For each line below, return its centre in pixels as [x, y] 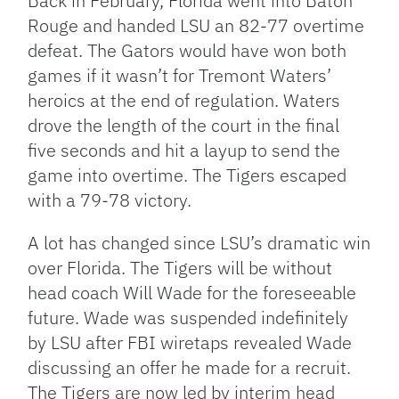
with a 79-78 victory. [110, 199]
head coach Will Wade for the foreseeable [192, 292]
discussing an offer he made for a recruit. [190, 367]
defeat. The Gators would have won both [187, 50]
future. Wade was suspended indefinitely [188, 317]
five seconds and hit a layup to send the [184, 150]
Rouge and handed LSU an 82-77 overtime [196, 25]
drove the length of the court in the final [184, 125]
